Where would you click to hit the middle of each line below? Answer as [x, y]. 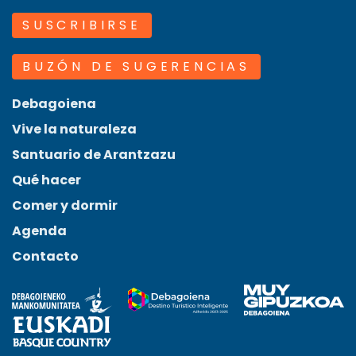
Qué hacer [46, 180]
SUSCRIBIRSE [82, 25]
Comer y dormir [65, 206]
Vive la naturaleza [74, 130]
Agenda [39, 231]
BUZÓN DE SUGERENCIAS [136, 67]
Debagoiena [54, 104]
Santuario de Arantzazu [94, 155]
